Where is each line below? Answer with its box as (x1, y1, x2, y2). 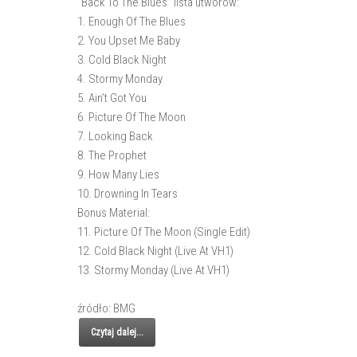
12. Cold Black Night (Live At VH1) (77, 244, 233, 258)
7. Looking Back (77, 129, 153, 143)
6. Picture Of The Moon (77, 110, 186, 124)
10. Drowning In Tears (77, 186, 178, 201)
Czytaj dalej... (91, 327, 143, 338)
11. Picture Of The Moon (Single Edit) (77, 225, 250, 239)
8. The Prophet (77, 148, 147, 163)
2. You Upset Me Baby (77, 33, 180, 48)
